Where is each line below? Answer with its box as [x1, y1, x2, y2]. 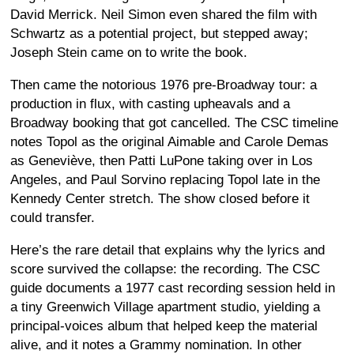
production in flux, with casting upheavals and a [10, 96, 290, 111]
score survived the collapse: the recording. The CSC [10, 261, 320, 277]
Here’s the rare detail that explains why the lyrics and [10, 242, 325, 258]
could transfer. [10, 209, 95, 225]
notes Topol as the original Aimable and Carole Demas [10, 134, 329, 149]
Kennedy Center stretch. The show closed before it [10, 190, 310, 206]
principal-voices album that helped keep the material [10, 318, 318, 333]
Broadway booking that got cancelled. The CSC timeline [10, 115, 338, 130]
